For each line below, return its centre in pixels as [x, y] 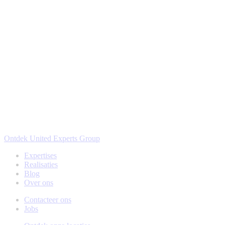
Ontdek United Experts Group [52, 139]
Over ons [39, 183]
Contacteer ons [48, 200]
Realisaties [41, 165]
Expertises [40, 156]
